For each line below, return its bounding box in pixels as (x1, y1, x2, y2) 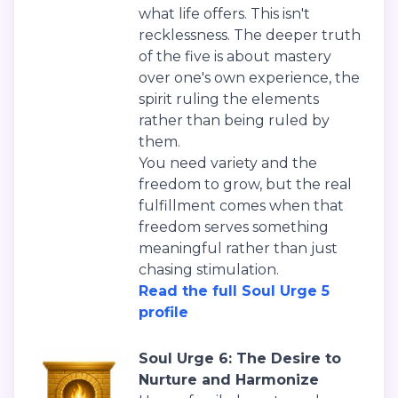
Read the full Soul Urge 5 (139, 283, 330, 300)
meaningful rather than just (139, 240, 338, 258)
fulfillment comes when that (139, 197, 344, 215)
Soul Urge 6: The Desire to (139, 350, 341, 368)
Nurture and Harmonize (139, 371, 319, 389)
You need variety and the (139, 155, 317, 172)
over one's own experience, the (139, 69, 360, 87)
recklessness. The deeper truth (139, 27, 361, 44)
